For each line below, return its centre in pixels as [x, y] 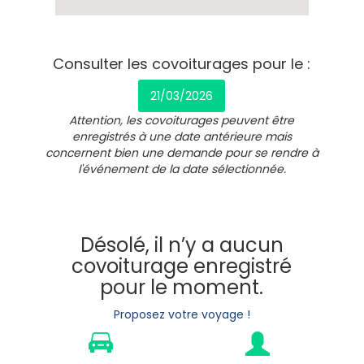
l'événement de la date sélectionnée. [182, 169]
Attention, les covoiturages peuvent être [182, 120]
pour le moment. [182, 287]
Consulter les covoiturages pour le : [182, 64]
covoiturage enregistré [182, 266]
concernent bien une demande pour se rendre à [182, 153]
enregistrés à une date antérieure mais [182, 136]
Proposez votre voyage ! [182, 314]
